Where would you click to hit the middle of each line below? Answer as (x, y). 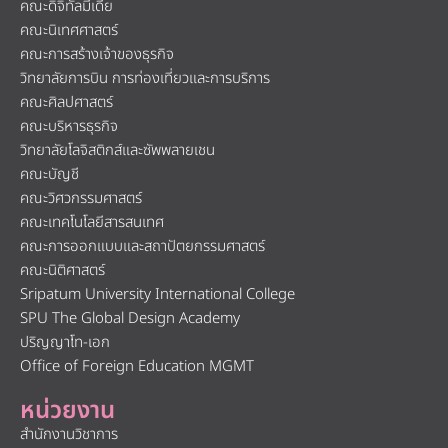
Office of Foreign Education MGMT (137, 366)
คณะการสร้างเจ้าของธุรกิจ (97, 54)
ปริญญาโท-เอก (65, 342)
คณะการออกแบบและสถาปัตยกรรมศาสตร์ (142, 246)
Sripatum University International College (157, 294)
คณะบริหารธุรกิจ (69, 126)
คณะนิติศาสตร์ (62, 270)
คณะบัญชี (49, 174)
